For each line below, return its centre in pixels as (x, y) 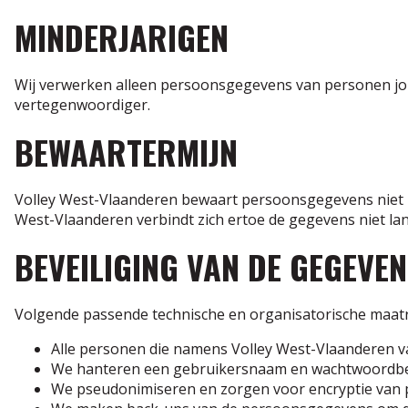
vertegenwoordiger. (82, 104)
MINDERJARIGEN (122, 36)
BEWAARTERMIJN (126, 151)
